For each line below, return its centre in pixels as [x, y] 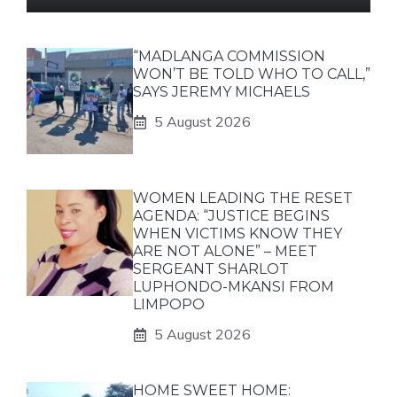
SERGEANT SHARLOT [211, 269]
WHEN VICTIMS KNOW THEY [237, 234]
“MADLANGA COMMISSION [229, 56]
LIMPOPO [169, 304]
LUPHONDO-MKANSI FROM [234, 287]
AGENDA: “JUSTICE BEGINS [231, 216]
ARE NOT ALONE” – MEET [225, 251]
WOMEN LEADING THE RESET [243, 198]
